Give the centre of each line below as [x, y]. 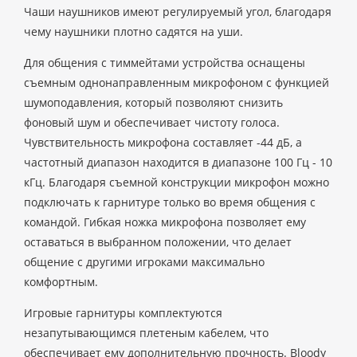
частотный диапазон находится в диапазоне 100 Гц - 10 [178, 162]
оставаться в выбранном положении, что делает [158, 242]
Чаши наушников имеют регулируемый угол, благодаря [178, 12]
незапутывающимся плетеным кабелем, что [146, 333]
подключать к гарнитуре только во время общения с [170, 202]
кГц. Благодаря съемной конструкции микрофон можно [177, 182]
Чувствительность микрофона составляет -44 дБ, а [163, 142]
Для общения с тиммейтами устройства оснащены [165, 63]
